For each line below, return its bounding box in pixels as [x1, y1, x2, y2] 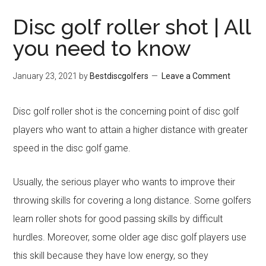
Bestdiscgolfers [90, 71, 149, 81]
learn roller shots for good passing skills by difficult [13, 213, 223, 224]
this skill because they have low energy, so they [13, 250, 209, 261]
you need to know [13, 36, 192, 61]
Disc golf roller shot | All [13, 14, 251, 39]
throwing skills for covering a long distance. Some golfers [13, 195, 252, 206]
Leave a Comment [161, 71, 231, 81]
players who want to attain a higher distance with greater [13, 124, 248, 135]
